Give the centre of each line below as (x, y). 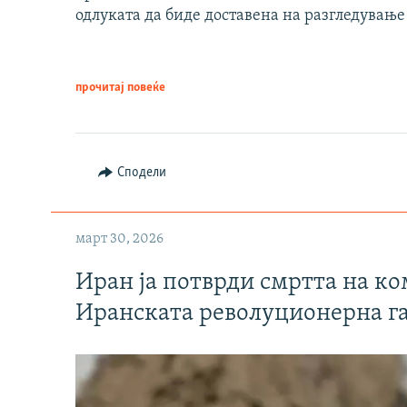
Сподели (141, 173)
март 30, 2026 (119, 239)
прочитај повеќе (120, 88)
